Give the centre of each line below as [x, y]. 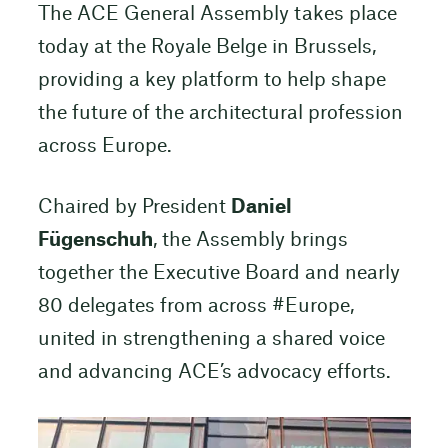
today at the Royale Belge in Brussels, [206, 47]
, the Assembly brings [250, 241]
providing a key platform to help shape [211, 80]
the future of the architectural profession [220, 113]
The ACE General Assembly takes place [217, 14]
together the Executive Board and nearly [218, 274]
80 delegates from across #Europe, [195, 307]
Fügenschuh [95, 241]
